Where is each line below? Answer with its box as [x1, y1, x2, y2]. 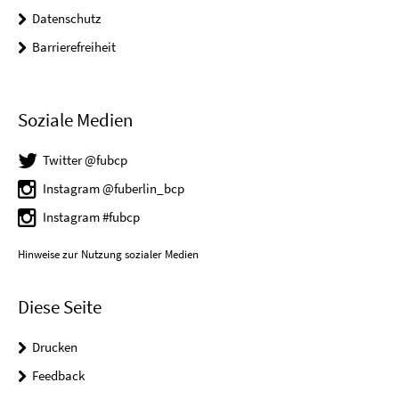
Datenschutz [32, 9, 101, 27]
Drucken [32, 338, 77, 356]
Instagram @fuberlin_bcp [43, 180, 184, 197]
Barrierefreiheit [32, 37, 116, 55]
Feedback [32, 367, 85, 385]
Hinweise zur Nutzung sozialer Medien [18, 247, 199, 263]
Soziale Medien [18, 108, 133, 132]
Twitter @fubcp [43, 151, 127, 168]
